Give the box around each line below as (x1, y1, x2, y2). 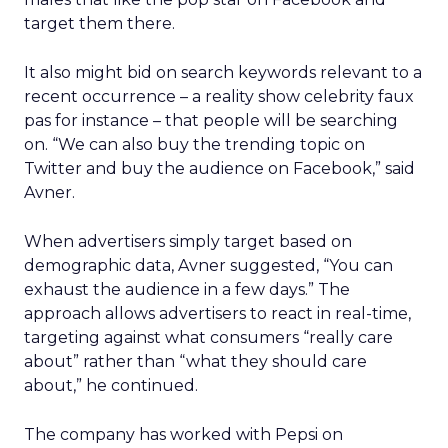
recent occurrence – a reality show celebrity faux (24, 87, 414, 106)
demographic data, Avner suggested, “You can (24, 256, 393, 275)
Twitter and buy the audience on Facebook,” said (24, 159, 415, 178)
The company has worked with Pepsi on (24, 425, 343, 444)
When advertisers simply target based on (24, 232, 352, 251)
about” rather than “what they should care (24, 352, 367, 371)
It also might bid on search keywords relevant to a (24, 63, 422, 82)
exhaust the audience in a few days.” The (24, 280, 350, 299)
